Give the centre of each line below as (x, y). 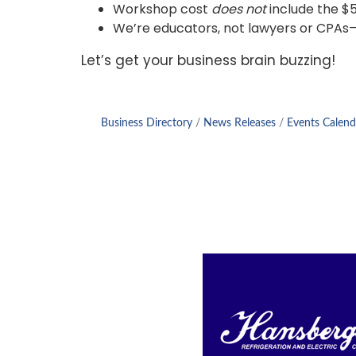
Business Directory (147, 123)
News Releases (240, 123)
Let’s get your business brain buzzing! (208, 60)
